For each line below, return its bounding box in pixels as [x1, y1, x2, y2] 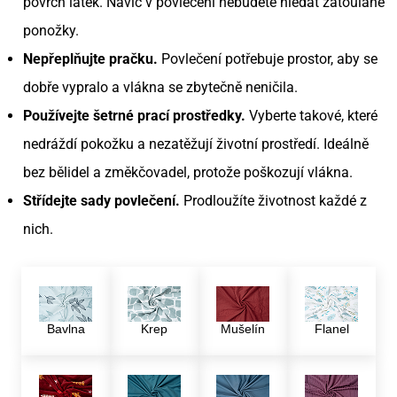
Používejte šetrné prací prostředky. [23, 107, 245, 125]
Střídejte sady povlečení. [23, 192, 180, 210]
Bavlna [46, 322, 85, 337]
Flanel [314, 322, 349, 337]
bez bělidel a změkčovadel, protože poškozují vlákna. [23, 164, 353, 182]
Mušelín [221, 322, 265, 337]
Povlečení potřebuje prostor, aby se [158, 51, 378, 68]
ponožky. [23, 22, 79, 40]
